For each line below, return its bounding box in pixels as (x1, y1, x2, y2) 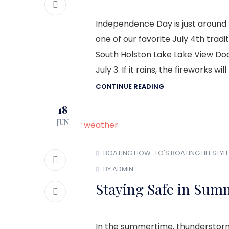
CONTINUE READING (96, 82, 164, 92)
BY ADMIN (103, 164, 133, 174)
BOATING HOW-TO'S (103, 148, 169, 158)
